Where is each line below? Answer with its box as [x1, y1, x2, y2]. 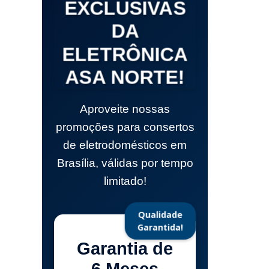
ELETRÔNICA [61, 43, 190, 66]
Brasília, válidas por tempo [56, 157, 193, 170]
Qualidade [138, 208, 184, 221]
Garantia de [77, 239, 174, 259]
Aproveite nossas [80, 103, 171, 116]
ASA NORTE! [64, 67, 187, 89]
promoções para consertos [55, 121, 195, 134]
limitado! [103, 175, 147, 188]
